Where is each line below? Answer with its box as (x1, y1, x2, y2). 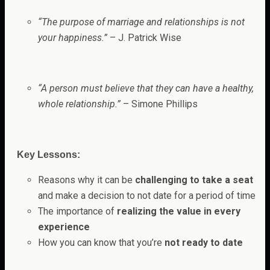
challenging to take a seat (135, 174, 253, 186)
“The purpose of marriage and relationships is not (38, 16, 245, 28)
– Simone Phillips (121, 98, 198, 110)
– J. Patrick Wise (107, 31, 181, 43)
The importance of (38, 205, 117, 217)
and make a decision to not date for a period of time (38, 189, 256, 201)
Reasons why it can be (38, 174, 135, 186)
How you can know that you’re (38, 236, 165, 248)
